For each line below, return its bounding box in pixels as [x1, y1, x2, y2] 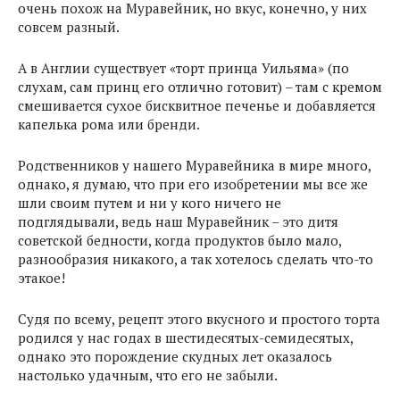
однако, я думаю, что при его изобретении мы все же [18, 175, 368, 193]
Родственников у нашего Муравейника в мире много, [18, 156, 371, 174]
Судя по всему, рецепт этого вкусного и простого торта [18, 310, 380, 328]
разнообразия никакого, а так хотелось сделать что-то [18, 250, 373, 268]
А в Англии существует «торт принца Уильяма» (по [18, 59, 349, 77]
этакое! [18, 269, 65, 287]
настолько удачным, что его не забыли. [18, 366, 278, 384]
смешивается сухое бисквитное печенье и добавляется [18, 96, 376, 114]
